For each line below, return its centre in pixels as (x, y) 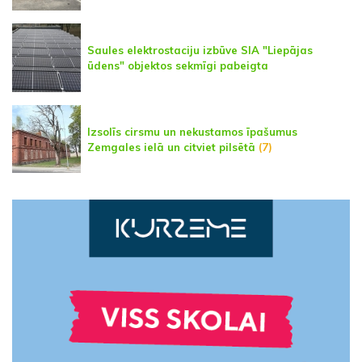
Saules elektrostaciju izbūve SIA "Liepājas (200, 50)
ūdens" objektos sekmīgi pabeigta (178, 65)
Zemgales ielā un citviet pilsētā (171, 147)
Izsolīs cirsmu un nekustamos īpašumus (192, 131)
